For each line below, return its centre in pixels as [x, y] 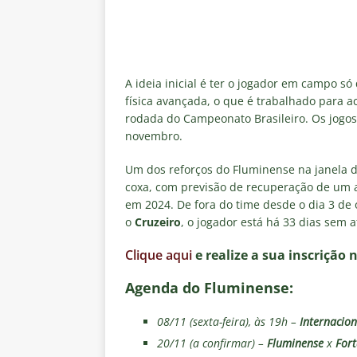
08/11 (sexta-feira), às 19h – [228, 322]
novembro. [154, 136]
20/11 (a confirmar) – [212, 343]
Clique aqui [159, 255]
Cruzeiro [158, 222]
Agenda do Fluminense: [209, 288]
